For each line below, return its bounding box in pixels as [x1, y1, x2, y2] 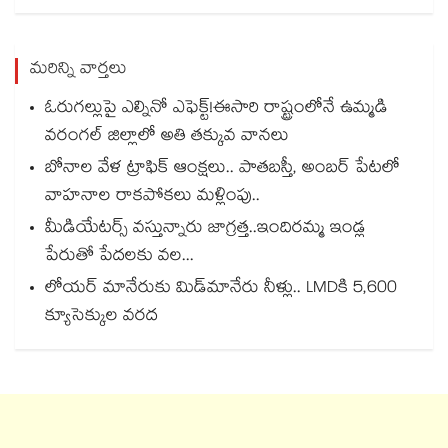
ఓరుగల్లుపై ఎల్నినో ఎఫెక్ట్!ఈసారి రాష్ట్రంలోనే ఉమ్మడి [45, 95, 388, 125]
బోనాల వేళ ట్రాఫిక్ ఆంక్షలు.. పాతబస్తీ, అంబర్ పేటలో [45, 155, 400, 185]
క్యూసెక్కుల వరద [45, 303, 158, 333]
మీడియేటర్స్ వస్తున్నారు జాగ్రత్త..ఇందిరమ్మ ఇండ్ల [45, 215, 365, 245]
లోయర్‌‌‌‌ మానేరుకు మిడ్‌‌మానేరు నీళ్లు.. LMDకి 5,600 [45, 275, 397, 305]
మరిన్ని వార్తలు [30, 56, 127, 86]
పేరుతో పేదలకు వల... [45, 243, 194, 273]
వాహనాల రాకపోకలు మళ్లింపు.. [45, 183, 260, 213]
